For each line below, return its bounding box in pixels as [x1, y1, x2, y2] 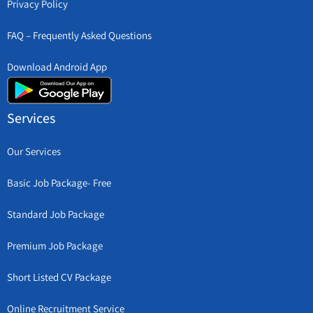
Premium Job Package [7, 239, 103, 252]
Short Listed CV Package [7, 270, 111, 284]
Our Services [7, 145, 61, 158]
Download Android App [7, 60, 107, 73]
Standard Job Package [7, 208, 104, 221]
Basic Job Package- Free [7, 176, 111, 189]
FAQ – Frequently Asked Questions [7, 29, 152, 42]
